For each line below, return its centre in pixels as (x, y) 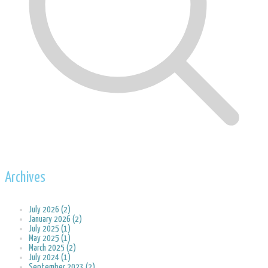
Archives (25, 178)
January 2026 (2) (55, 220)
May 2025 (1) (50, 239)
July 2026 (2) (50, 210)
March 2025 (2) (52, 248)
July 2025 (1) (50, 229)
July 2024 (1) (50, 258)
